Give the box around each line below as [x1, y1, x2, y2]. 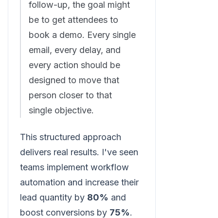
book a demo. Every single [29, 30, 136, 40]
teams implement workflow [20, 162, 129, 173]
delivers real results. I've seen [20, 147, 138, 158]
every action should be [29, 60, 120, 71]
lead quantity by [20, 192, 87, 203]
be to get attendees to [29, 15, 118, 25]
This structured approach [20, 132, 121, 143]
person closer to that [29, 90, 112, 101]
